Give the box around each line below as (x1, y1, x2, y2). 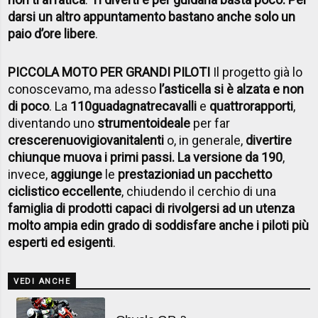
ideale (157, 115, 191, 131)
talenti (129, 132, 165, 148)
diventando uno (8, 115, 98, 131)
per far (190, 115, 231, 131)
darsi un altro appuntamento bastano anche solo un (8, 9, 296, 24)
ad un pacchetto (181, 166, 273, 182)
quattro (209, 98, 251, 114)
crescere (8, 132, 60, 148)
